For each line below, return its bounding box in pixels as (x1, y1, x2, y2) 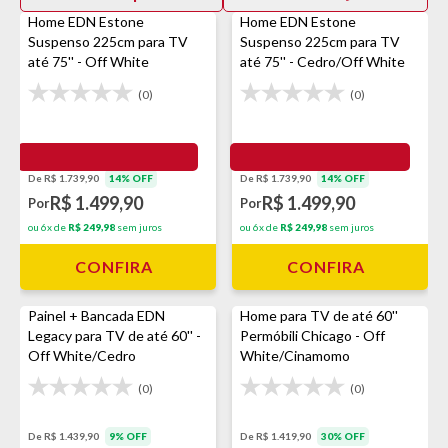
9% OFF (109, 430, 147, 442)
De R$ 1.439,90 (28, 430, 101, 442)
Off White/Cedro (28, 347, 136, 364)
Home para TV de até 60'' (240, 307, 398, 324)
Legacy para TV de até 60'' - (28, 327, 201, 344)
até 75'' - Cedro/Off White (240, 53, 405, 70)
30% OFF (321, 430, 365, 442)
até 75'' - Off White (28, 53, 149, 70)
